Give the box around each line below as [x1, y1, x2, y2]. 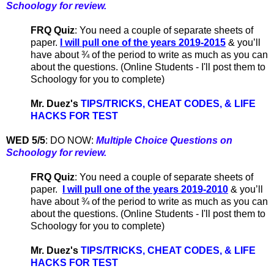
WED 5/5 [6, 135, 45, 146]
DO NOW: [50, 135, 96, 146]
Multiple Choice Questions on [96, 135, 232, 146]
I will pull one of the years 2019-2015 [60, 37, 226, 48]
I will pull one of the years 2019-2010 [62, 184, 228, 195]
